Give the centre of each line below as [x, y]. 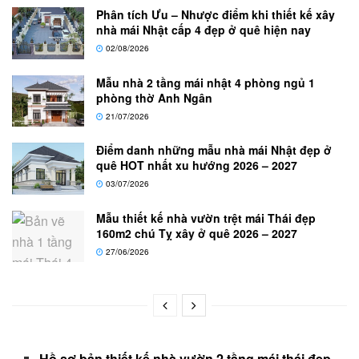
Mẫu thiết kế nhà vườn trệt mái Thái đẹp [206, 218]
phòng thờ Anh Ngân [154, 97]
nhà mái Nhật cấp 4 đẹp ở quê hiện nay [204, 30]
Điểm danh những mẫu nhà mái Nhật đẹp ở [214, 150]
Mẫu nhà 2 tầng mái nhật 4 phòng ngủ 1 [206, 82]
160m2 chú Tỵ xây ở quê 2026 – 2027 [197, 233]
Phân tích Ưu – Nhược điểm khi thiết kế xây [216, 15]
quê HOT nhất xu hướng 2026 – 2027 [197, 165]
